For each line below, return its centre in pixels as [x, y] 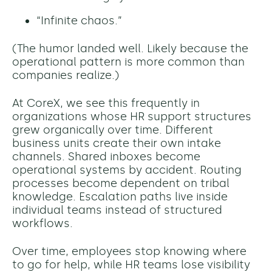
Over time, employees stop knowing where [129, 252]
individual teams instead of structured [117, 210]
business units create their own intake [117, 144]
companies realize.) [66, 76]
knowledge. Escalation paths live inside [120, 197]
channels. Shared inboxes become [106, 157]
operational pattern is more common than [128, 62]
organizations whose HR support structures [132, 117]
